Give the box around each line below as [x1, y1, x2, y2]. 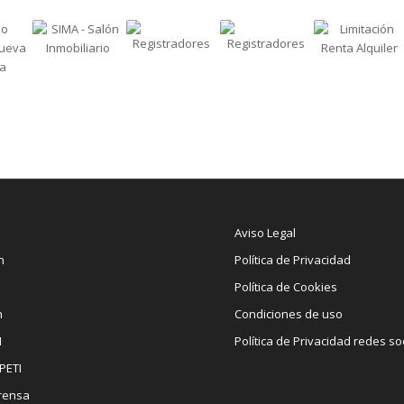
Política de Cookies [234, 279, 338, 296]
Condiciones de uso [234, 306, 344, 323]
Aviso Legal [234, 225, 297, 242]
